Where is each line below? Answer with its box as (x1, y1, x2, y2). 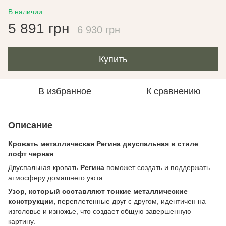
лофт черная (8, 150, 53, 158)
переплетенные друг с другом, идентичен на (58, 197, 206, 205)
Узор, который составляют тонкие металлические (8, 187, 188, 195)
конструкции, (8, 197, 58, 205)
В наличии (8, 8, 42, 16)
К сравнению (146, 86, 201, 96)
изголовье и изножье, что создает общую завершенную (8, 207, 191, 215)
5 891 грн (8, 21, 69, 36)
